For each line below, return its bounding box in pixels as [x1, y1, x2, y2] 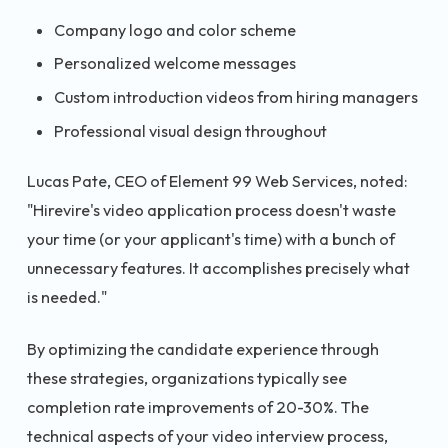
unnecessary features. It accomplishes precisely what [27, 258, 410, 279]
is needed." [27, 287, 107, 308]
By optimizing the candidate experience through [27, 338, 379, 359]
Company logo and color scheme [54, 19, 296, 40]
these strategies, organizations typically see [27, 367, 347, 388]
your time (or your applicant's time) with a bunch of [27, 229, 395, 250]
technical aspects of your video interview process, [27, 425, 388, 446]
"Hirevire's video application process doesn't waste [27, 200, 396, 221]
